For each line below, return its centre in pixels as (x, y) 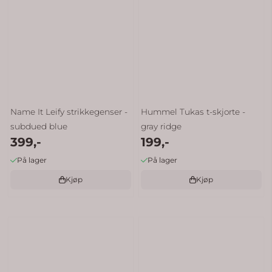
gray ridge (161, 126)
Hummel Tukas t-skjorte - (193, 111)
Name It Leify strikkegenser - (69, 111)
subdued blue (39, 126)
